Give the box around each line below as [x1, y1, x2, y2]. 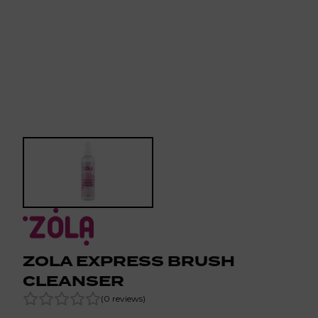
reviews [110, 293, 143, 304]
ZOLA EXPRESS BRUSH [23, 251, 235, 272]
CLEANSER [23, 270, 124, 292]
